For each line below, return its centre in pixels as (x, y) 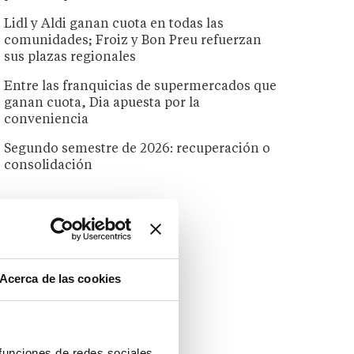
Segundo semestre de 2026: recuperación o (137, 150)
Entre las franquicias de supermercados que (141, 87)
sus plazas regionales (70, 58)
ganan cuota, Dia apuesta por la (102, 104)
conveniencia (47, 121)
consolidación (49, 166)
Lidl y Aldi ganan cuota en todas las (114, 25)
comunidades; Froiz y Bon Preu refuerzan (133, 41)
